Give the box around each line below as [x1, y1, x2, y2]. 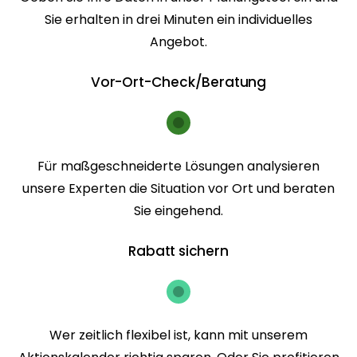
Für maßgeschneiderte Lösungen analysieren [37, 156, 320, 175]
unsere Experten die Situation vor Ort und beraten [22, 178, 335, 198]
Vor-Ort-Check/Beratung [90, 72, 267, 92]
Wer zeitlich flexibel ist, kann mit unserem [49, 325, 308, 344]
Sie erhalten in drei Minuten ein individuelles [45, 10, 312, 29]
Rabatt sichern [128, 241, 229, 261]
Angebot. [150, 32, 207, 51]
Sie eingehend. [134, 201, 223, 220]
